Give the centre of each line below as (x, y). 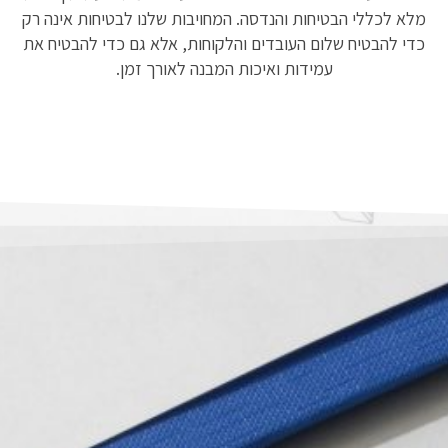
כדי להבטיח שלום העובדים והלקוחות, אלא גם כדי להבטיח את (224, 43)
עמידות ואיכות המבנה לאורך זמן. (224, 68)
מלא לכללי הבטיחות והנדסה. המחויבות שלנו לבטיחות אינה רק (224, 18)
